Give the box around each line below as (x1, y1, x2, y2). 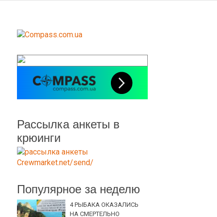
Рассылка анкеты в (17, 117, 120, 131)
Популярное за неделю (17, 183, 140, 196)
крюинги (17, 131, 61, 144)
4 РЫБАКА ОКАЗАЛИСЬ (70, 201, 139, 208)
